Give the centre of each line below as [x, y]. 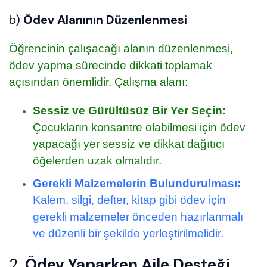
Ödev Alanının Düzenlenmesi [105, 20]
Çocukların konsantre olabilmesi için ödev [139, 128]
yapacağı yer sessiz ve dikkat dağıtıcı [129, 144]
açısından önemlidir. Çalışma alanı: [98, 82]
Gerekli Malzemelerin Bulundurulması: [137, 184]
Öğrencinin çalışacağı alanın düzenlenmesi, [121, 49]
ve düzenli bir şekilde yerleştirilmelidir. [128, 234]
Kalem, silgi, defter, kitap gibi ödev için [129, 200]
